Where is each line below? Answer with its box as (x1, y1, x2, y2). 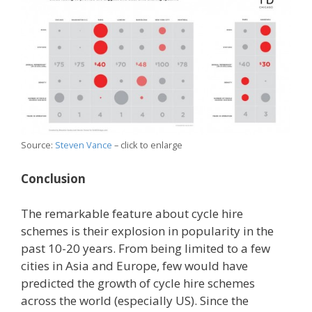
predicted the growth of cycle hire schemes (21, 275, 255, 292)
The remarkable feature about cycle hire (21, 205, 243, 222)
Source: (21, 139, 55, 152)
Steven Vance (55, 139, 112, 152)
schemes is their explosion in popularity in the (21, 223, 274, 240)
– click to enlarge (112, 139, 182, 152)
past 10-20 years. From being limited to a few (21, 240, 270, 257)
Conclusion (21, 170, 86, 187)
